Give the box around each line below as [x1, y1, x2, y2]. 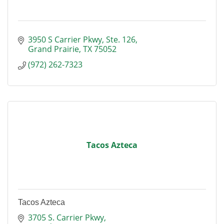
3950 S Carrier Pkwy [28, 34, 102, 45]
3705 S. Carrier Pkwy [28, 212, 104, 223]
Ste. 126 [106, 34, 135, 45]
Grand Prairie [28, 43, 79, 54]
